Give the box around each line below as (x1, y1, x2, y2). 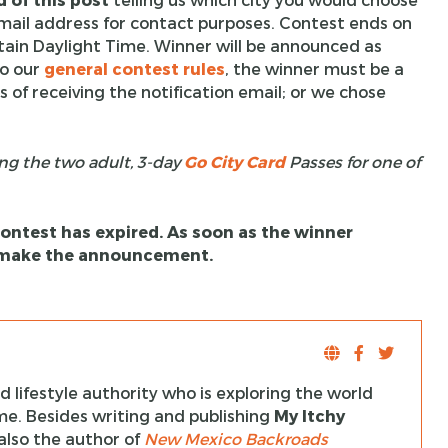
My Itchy (273, 406, 345, 425)
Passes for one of (284, 152, 420, 171)
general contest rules (43, 59, 225, 78)
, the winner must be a (224, 59, 404, 78)
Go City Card (183, 152, 285, 171)
